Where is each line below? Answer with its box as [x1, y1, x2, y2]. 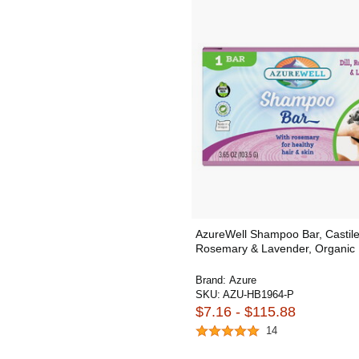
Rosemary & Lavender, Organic [196, 242, 355, 255]
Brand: [196, 274, 229, 286]
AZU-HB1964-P [223, 288, 294, 301]
